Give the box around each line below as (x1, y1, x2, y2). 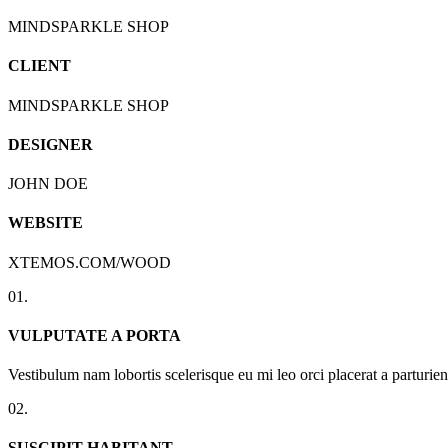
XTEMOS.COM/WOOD (8, 253, 171, 271)
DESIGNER (8, 135, 93, 153)
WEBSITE (8, 214, 83, 232)
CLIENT (8, 57, 71, 75)
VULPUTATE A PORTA (8, 326, 181, 344)
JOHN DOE (8, 175, 88, 193)
